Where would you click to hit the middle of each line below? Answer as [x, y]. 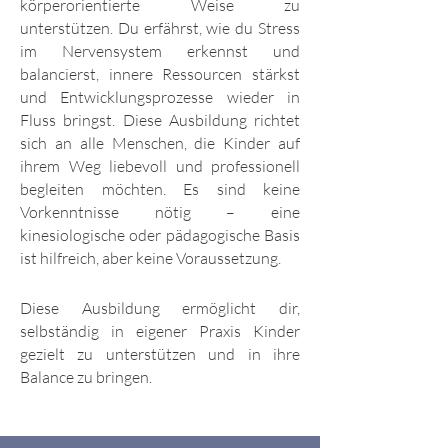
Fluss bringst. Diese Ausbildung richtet [160, 120]
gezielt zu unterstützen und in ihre [160, 354]
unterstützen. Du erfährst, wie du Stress [160, 28]
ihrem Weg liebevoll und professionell [160, 166]
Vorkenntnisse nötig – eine [160, 212]
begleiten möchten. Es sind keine [160, 189]
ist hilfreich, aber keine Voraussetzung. [150, 258]
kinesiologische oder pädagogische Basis [160, 235]
